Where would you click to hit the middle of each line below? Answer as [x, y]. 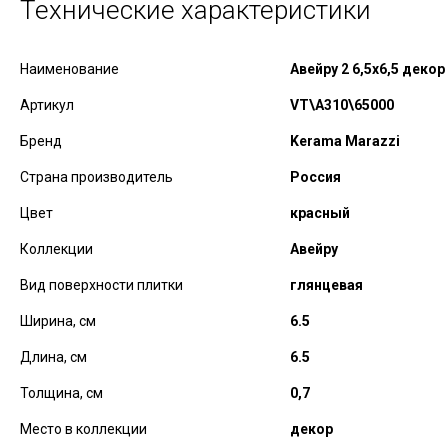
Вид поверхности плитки [101, 285]
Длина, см [53, 357]
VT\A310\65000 [342, 105]
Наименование [69, 69]
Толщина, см [61, 393]
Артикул [47, 105]
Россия [315, 177]
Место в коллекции [83, 429]
